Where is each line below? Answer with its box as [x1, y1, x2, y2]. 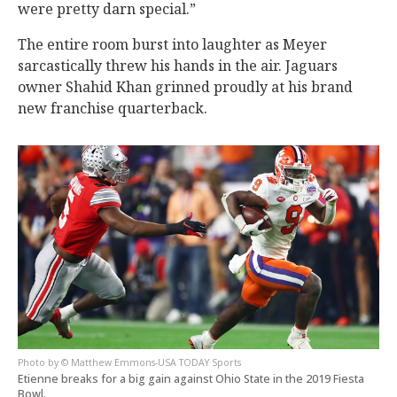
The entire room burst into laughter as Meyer [18, 35, 327, 55]
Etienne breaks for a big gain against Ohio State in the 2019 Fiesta [18, 371, 364, 387]
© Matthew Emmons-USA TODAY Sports [61, 356, 241, 370]
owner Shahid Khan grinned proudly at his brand [18, 77, 353, 97]
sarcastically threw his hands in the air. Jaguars [18, 56, 338, 76]
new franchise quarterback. [18, 98, 207, 119]
